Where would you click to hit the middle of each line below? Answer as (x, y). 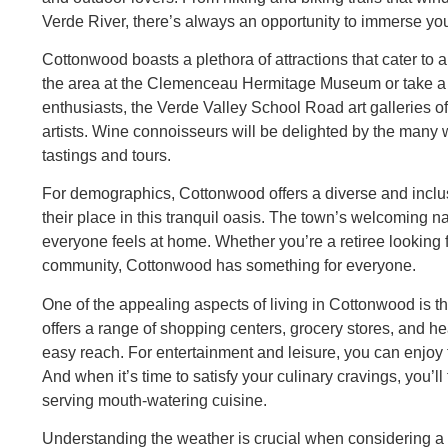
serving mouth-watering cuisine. (154, 400)
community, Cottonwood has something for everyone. (229, 266)
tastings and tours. (106, 155)
